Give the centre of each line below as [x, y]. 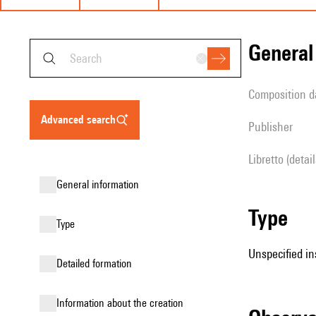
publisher [274, 127]
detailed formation [97, 263]
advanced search [81, 120]
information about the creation [121, 303]
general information [101, 184]
